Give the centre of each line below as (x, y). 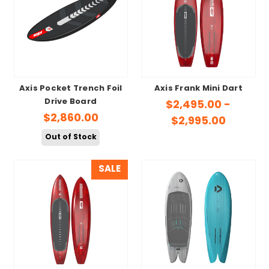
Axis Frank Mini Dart (198, 89)
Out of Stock (71, 137)
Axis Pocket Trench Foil (71, 89)
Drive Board (71, 102)
